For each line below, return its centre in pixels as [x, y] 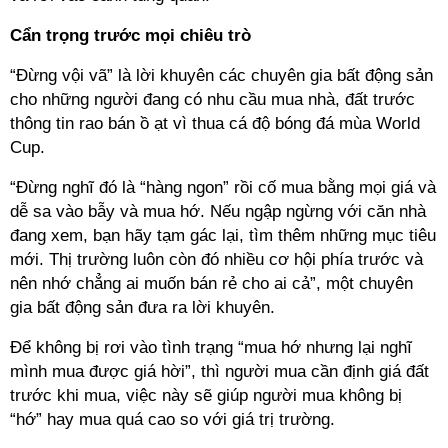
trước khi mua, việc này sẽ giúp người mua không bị [206, 395]
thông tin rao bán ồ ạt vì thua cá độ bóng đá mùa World [215, 123]
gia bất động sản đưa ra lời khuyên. [142, 307]
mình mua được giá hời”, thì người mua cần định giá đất [219, 371]
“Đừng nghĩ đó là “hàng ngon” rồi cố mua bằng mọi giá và [223, 187]
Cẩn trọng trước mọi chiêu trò [130, 35]
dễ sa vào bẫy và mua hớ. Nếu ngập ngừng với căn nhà [218, 211]
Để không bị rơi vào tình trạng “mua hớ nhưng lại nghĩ [211, 347]
